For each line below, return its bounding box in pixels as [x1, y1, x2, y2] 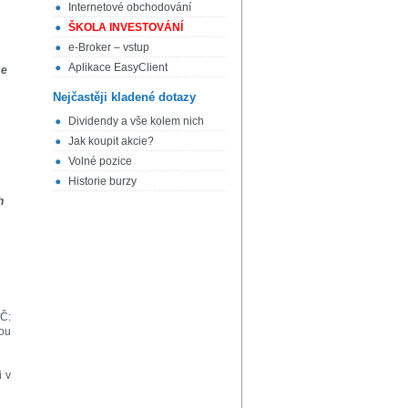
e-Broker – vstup [68, 40, 149, 54]
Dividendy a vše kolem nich [68, 115, 204, 128]
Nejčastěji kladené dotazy [53, 89, 196, 104]
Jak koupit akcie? [68, 135, 154, 148]
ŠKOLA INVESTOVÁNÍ [68, 20, 183, 34]
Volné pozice [68, 155, 132, 168]
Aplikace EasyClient [68, 60, 168, 74]
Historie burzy [68, 175, 137, 189]
